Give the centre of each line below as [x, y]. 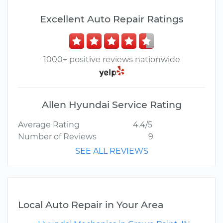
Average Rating [49, 125]
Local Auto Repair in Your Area [91, 205]
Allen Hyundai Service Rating [111, 105]
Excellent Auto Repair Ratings [111, 19]
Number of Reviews [57, 137]
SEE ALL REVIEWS [111, 151]
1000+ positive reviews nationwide [111, 59]
